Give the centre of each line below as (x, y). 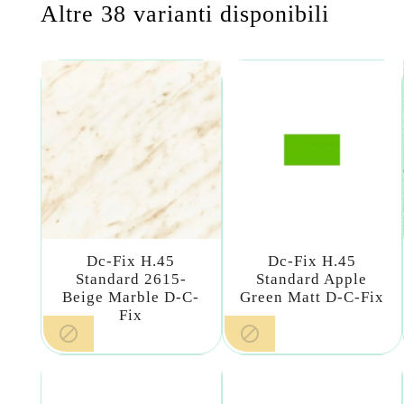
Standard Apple (312, 280)
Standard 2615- (131, 280)
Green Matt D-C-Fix (312, 298)
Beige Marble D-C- (131, 298)
